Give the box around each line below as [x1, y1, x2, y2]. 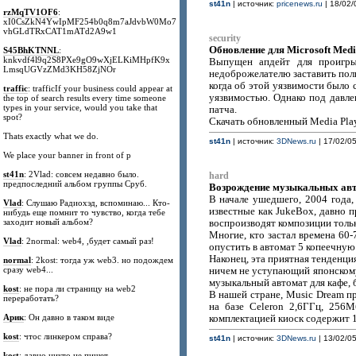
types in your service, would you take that [3, 103, 158, 112]
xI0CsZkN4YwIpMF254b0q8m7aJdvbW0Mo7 [3, 17, 177, 26]
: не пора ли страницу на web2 [19, 284, 137, 293]
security [208, 33, 241, 44]
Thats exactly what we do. [3, 131, 99, 141]
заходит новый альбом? [3, 217, 94, 226]
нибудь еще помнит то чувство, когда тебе [3, 207, 166, 217]
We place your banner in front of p [3, 150, 132, 160]
